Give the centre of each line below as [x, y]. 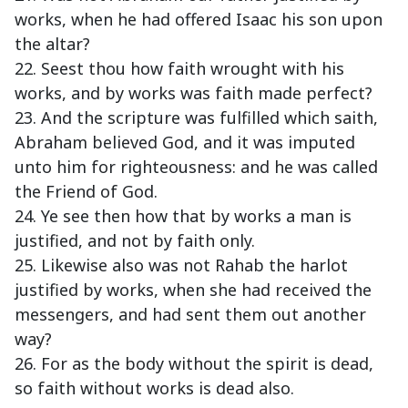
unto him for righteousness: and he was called [196, 167]
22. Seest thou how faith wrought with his [179, 69]
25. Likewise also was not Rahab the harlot [181, 265]
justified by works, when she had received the [193, 290]
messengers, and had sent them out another [190, 315]
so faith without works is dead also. [154, 388]
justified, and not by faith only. [135, 241]
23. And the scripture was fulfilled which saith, [196, 118]
